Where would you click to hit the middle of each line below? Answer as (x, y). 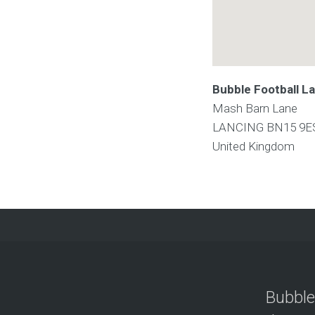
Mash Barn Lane (255, 109)
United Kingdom (253, 147)
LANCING (239, 128)
